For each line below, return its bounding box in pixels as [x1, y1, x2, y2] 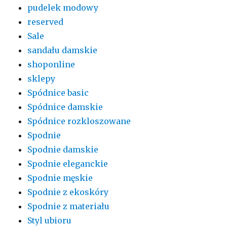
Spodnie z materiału [27, 201, 110, 211]
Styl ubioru [27, 215, 72, 225]
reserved [27, 16, 64, 27]
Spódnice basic [27, 87, 89, 98]
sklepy [27, 73, 56, 84]
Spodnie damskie [27, 144, 99, 155]
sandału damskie [27, 45, 98, 55]
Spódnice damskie [27, 101, 103, 112]
